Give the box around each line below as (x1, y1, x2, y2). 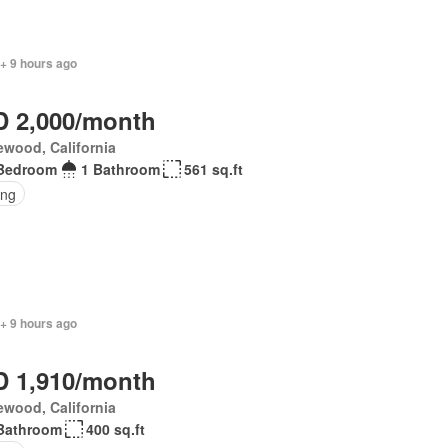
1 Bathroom (80, 159, 160, 179)
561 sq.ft (183, 159, 243, 179)
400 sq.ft (85, 419, 145, 439)
